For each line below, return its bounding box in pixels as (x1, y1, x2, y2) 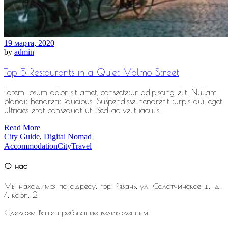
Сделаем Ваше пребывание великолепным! (4, 208, 150, 217)
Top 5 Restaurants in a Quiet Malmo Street (4, 66, 179, 78)
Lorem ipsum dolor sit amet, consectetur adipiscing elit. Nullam (4, 87, 217, 97)
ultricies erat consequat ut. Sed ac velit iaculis (4, 105, 159, 115)
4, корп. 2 (4, 190, 38, 200)
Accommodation (4, 141, 58, 150)
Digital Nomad (44, 132, 92, 141)
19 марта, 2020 (4, 39, 54, 48)
